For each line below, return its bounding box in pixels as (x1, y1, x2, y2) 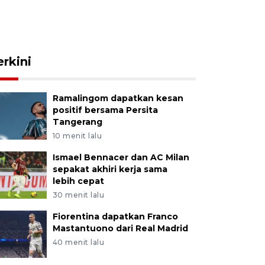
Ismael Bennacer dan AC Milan (52, 152, 189, 163)
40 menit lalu (52, 238, 105, 247)
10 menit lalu (52, 131, 102, 140)
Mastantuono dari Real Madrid (52, 223, 188, 234)
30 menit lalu (52, 190, 105, 199)
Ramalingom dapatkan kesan (52, 93, 183, 104)
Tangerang (52, 117, 102, 127)
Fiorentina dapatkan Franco (52, 211, 178, 222)
